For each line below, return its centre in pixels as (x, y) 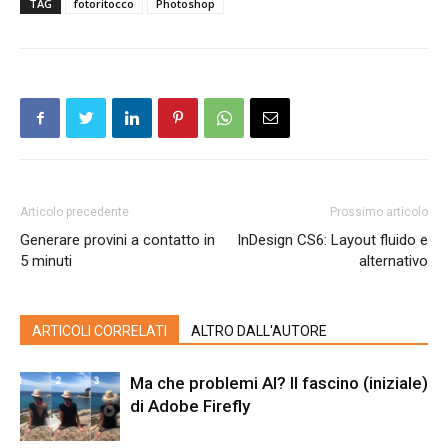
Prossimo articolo (379, 212)
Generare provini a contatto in (117, 240)
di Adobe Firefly (190, 406)
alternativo (393, 261)
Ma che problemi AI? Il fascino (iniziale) (279, 383)
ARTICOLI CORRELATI (99, 331)
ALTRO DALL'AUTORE (259, 331)
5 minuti (46, 261)
